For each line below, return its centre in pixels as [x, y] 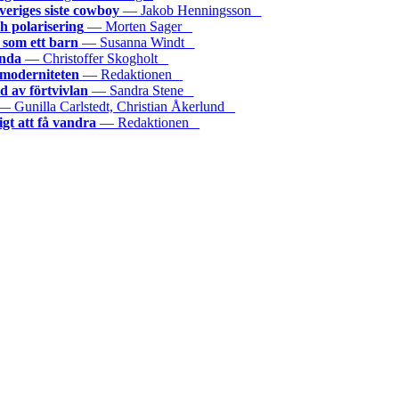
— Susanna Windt [136, 43]
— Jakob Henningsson [190, 11]
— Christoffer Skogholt [95, 59]
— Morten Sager [137, 27]
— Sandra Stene [141, 91]
